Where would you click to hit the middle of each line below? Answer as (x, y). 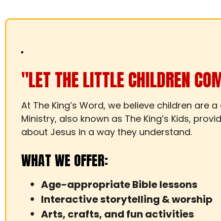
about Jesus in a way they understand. (107, 132)
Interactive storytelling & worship (127, 199)
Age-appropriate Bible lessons (119, 184)
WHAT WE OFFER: (65, 160)
